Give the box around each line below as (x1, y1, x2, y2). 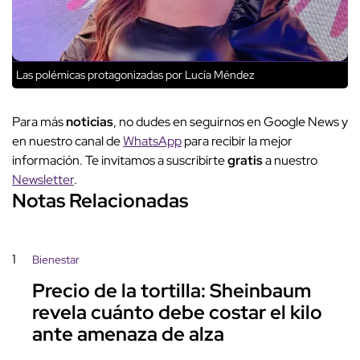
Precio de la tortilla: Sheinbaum (32, 278, 311, 304)
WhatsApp (123, 133, 182, 150)
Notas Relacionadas (12, 188, 188, 214)
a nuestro (265, 152, 317, 170)
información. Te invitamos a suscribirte (12, 152, 227, 170)
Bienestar (32, 252, 80, 268)
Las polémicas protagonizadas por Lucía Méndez (16, 67, 254, 83)
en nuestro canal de (12, 133, 123, 150)
